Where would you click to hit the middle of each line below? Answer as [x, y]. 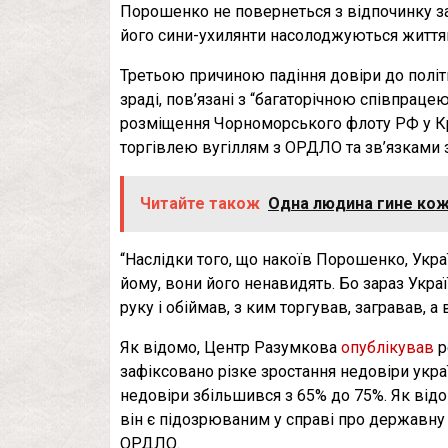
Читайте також [200, 204]
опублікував [387, 348]
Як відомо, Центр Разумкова [230, 348]
